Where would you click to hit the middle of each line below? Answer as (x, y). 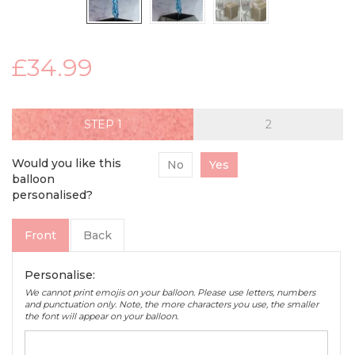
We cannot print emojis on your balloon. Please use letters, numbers (170, 293)
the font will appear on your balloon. (101, 317)
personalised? (52, 195)
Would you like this (67, 164)
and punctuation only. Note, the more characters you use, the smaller (172, 305)
